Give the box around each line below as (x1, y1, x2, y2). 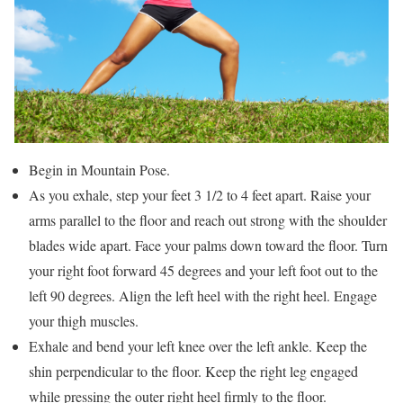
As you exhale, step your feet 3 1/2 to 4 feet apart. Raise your (29, 184, 371, 204)
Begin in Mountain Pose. (29, 159, 170, 179)
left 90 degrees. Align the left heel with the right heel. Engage (29, 285, 377, 305)
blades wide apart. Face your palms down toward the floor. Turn (29, 235, 388, 255)
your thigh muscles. (29, 310, 139, 330)
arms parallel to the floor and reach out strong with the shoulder (29, 210, 387, 229)
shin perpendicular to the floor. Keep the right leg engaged (29, 361, 358, 381)
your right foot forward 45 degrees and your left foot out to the (29, 260, 378, 280)
